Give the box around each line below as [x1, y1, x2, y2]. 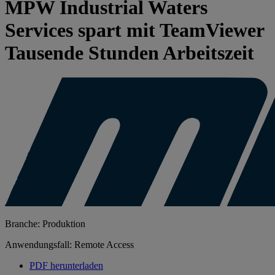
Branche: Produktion [5, 219, 85, 230]
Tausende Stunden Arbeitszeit [5, 41, 254, 64]
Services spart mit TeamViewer [5, 18, 264, 41]
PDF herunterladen [29, 260, 103, 271]
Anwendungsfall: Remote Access [5, 239, 134, 250]
